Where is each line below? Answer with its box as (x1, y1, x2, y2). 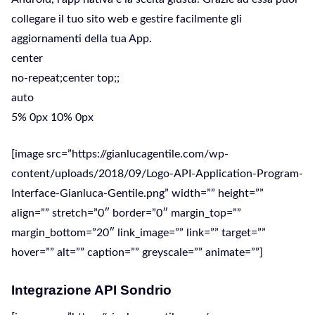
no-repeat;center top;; (11, 72, 120, 84)
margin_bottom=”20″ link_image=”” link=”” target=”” (11, 227, 266, 238)
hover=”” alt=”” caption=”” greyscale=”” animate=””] (11, 247, 263, 258)
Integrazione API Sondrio (11, 283, 172, 297)
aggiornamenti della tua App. (11, 33, 152, 44)
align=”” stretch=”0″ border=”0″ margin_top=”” (11, 207, 241, 219)
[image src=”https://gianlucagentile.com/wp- (11, 148, 229, 160)
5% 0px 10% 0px (11, 112, 94, 123)
